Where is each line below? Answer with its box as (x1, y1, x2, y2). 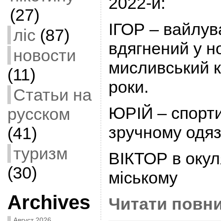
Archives (7, 191, 90, 213)
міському (108, 168, 178, 187)
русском (7, 105, 70, 123)
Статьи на (13, 85, 92, 104)
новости (13, 46, 76, 65)
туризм (13, 144, 68, 163)
